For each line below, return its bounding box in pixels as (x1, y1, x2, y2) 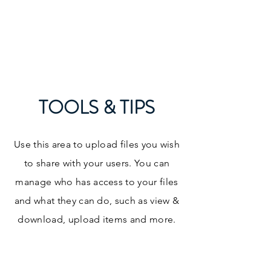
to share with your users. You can (24, 157, 170, 169)
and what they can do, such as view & (14, 195, 180, 206)
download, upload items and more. (18, 214, 176, 225)
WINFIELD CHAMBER (5, 37, 97, 48)
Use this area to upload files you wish (13, 139, 180, 150)
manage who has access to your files (15, 176, 178, 188)
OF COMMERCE (5, 48, 76, 60)
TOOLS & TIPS (39, 94, 155, 121)
